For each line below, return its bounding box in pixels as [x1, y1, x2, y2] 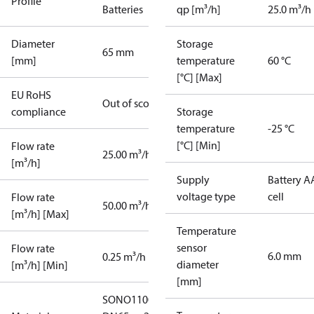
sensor [177, 240, 207, 254]
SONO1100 [102, 292, 153, 306]
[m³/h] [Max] [11, 207, 69, 221]
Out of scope [102, 96, 161, 110]
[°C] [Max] [177, 70, 222, 84]
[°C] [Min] [177, 138, 221, 152]
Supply [177, 172, 210, 186]
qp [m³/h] [177, 2, 221, 16]
